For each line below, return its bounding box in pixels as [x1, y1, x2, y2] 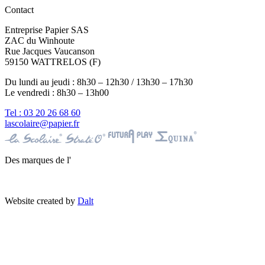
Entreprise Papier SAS [5, 25, 89, 35]
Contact [5, 5, 34, 15]
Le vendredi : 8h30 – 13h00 [5, 88, 109, 98]
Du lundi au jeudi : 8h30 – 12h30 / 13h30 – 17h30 [5, 77, 193, 88]
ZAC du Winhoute [5, 35, 75, 46]
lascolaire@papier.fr [5, 118, 79, 129]
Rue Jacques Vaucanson [5, 46, 95, 57]
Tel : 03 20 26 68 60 [5, 108, 80, 118]
